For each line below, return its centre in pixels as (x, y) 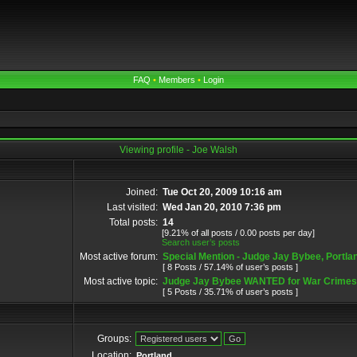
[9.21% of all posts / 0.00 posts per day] (238, 233)
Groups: (114, 339)
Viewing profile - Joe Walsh (178, 150)
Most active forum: (119, 257)
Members (177, 80)
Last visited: (132, 207)
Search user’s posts (201, 242)
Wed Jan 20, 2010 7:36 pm (222, 207)
